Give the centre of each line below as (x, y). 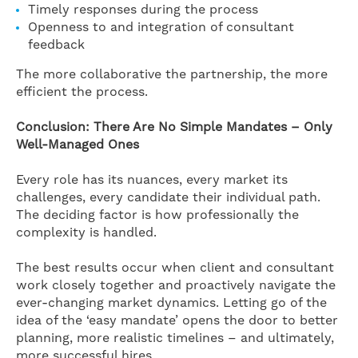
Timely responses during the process (143, 10)
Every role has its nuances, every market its (152, 180)
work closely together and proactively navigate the (176, 285)
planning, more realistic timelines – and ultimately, (175, 338)
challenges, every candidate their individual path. (168, 197)
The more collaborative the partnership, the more (172, 74)
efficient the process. (82, 92)
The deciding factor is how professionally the (157, 215)
